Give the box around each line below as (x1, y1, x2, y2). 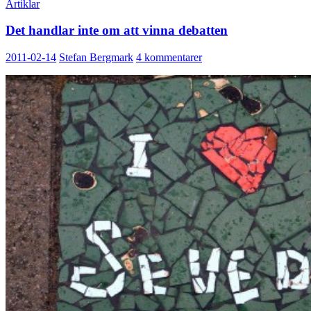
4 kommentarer (136, 51, 202, 64)
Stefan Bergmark (59, 51, 133, 64)
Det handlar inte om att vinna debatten (6, 23, 228, 38)
